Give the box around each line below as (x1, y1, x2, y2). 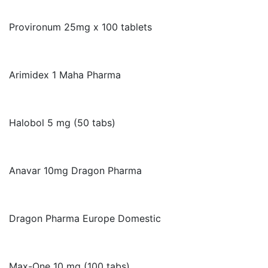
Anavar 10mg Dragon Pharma (9, 165, 142, 176)
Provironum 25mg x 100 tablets (9, 21, 152, 33)
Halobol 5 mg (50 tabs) (9, 117, 115, 129)
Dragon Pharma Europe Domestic (9, 212, 161, 224)
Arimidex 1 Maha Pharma (9, 69, 121, 81)
